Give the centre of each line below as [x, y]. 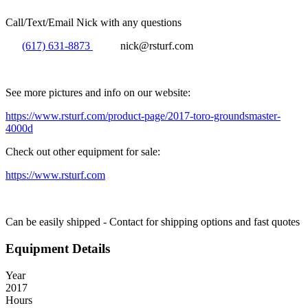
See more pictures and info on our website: [99, 93]
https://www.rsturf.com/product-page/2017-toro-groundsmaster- [143, 116]
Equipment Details [58, 248]
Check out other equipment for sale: [83, 152]
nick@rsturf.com [155, 46]
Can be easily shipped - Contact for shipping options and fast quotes [153, 222]
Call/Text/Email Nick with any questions [93, 23]
